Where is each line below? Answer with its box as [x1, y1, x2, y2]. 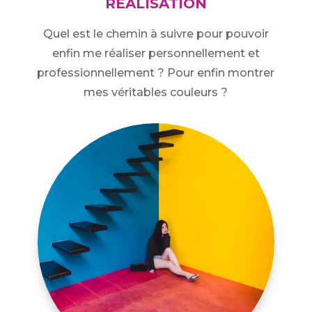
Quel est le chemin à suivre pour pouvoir [42, 27, 269, 41]
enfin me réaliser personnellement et [52, 47, 260, 61]
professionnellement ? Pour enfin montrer [37, 66, 275, 80]
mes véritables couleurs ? [84, 86, 228, 100]
